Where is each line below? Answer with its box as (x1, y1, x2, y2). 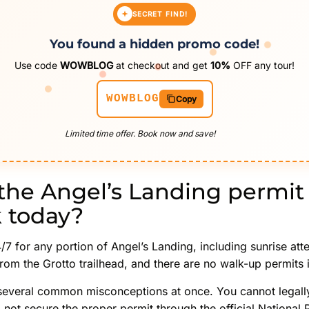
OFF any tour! (230, 59, 295, 72)
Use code (14, 59, 60, 72)
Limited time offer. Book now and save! (64, 128, 215, 139)
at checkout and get (113, 59, 210, 72)
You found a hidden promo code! (50, 37, 259, 52)
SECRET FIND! (132, 9, 188, 18)
